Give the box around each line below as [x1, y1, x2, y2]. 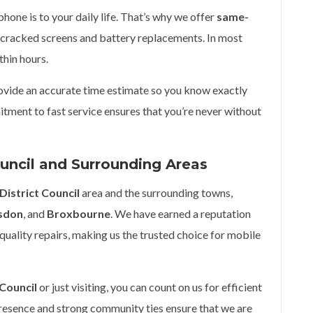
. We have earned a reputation [110, 207, 251, 220]
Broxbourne [47, 207, 110, 220]
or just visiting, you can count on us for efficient [37, 280, 262, 293]
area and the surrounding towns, [80, 186, 233, 199]
